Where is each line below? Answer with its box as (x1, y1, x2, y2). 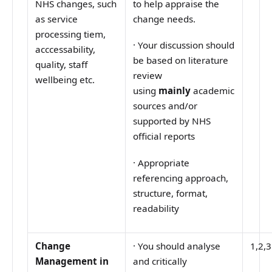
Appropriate (138, 156, 190, 169)
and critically (133, 255, 188, 268)
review (133, 69, 163, 82)
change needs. (133, 13, 196, 25)
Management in (35, 255, 109, 268)
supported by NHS (133, 115, 211, 127)
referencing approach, (133, 171, 229, 184)
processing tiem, (35, 28, 106, 41)
